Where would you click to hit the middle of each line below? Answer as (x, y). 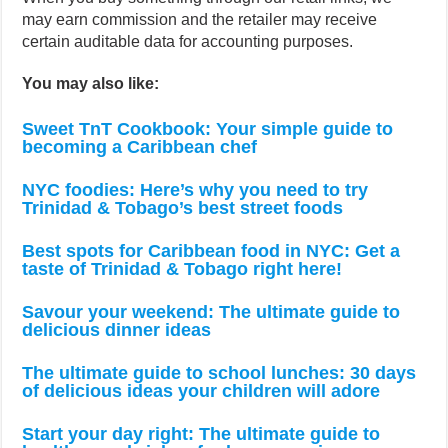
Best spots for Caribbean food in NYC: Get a (211, 251)
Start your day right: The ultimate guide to (201, 434)
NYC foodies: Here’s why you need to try (195, 190)
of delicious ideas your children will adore (201, 391)
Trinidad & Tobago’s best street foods (183, 208)
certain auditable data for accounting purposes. (188, 42)
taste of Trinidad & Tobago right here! (182, 269)
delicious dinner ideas (117, 330)
